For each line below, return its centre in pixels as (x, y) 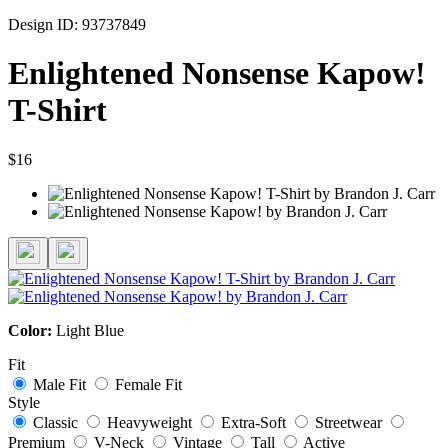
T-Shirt (57, 110)
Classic (55, 422)
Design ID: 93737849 (77, 24)
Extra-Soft (253, 422)
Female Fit (148, 384)
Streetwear (348, 422)
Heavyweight (149, 422)
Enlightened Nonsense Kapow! (217, 73)
